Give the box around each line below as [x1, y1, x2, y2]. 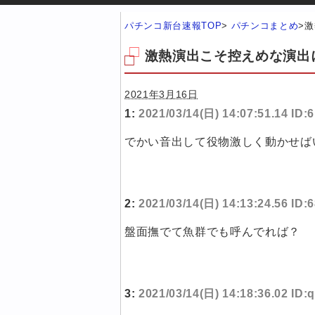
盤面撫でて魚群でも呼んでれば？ [124, 226, 300, 238]
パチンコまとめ [231, 20, 299, 31]
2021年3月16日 [124, 89, 198, 101]
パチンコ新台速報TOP [124, 20, 222, 31]
